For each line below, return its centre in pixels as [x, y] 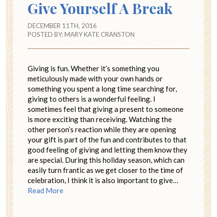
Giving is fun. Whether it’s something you [93, 68]
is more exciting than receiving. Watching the [100, 119]
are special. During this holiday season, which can [106, 160]
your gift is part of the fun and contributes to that [107, 139]
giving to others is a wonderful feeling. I [92, 99]
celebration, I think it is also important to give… [103, 180]
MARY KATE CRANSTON [100, 34]
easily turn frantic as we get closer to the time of [105, 170]
